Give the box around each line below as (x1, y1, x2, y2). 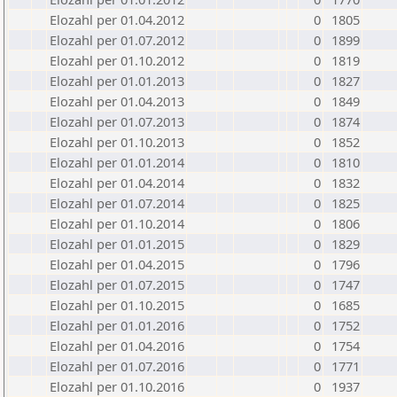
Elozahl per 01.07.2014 (50, 194, 184, 212)
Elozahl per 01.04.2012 (50, 11, 184, 28)
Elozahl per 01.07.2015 (50, 276, 184, 293)
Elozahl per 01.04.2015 (50, 255, 184, 273)
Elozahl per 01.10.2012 (50, 51, 184, 69)
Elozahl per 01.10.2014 (50, 214, 184, 232)
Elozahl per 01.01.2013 (50, 72, 184, 90)
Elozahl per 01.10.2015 (50, 296, 184, 314)
